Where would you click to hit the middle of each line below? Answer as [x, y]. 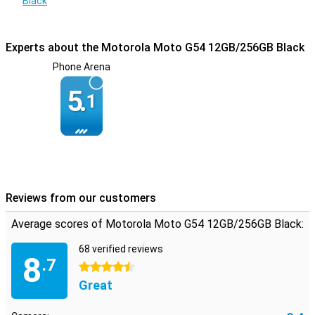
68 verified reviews [121, 249]
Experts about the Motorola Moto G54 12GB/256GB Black [155, 47]
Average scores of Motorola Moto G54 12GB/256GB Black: [157, 224]
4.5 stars [99, 267]
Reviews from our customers [81, 198]
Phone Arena [82, 67]
